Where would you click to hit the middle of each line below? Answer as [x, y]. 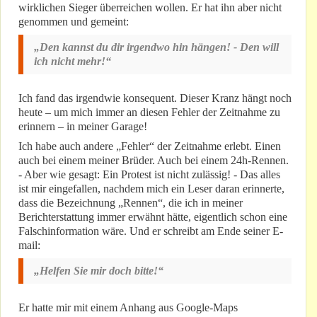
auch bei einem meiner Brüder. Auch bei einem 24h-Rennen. [154, 161]
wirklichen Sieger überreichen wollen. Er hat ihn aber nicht [150, 8]
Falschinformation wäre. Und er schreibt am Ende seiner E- [151, 231]
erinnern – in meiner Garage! [83, 127]
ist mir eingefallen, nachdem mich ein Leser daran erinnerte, [151, 189]
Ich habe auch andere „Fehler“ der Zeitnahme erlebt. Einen [150, 146]
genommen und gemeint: [74, 22]
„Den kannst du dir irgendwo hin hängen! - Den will [156, 47]
